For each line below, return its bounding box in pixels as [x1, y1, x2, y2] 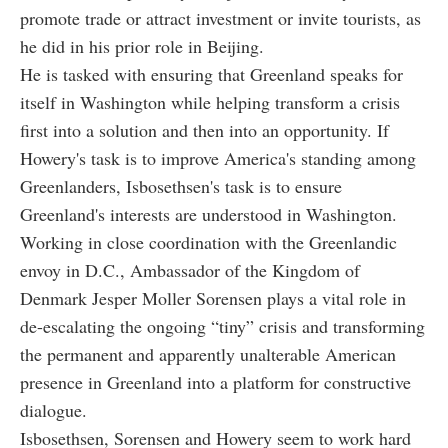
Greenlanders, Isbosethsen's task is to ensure [20, 173, 342, 198]
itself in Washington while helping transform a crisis [20, 89, 400, 114]
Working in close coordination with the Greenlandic [20, 229, 397, 254]
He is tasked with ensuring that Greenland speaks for [20, 61, 403, 86]
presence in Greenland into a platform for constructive [20, 369, 411, 394]
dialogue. [20, 397, 87, 422]
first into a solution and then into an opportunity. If [20, 117, 389, 142]
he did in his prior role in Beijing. [20, 33, 264, 58]
